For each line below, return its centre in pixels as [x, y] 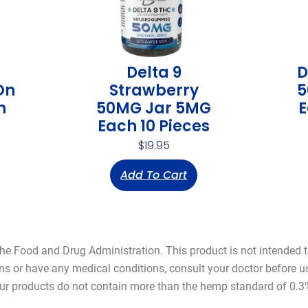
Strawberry [154, 90]
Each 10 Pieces [154, 126]
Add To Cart [154, 175]
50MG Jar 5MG [154, 108]
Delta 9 [154, 72]
